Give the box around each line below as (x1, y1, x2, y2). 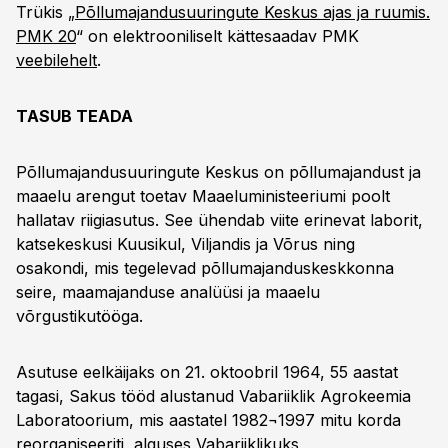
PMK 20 (16, 26, 76, 46)
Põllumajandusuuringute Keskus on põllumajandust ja (16, 162, 421, 182)
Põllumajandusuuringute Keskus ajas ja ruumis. (75, 2, 430, 22)
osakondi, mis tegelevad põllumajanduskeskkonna (16, 258, 394, 278)
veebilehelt (16, 50, 97, 70)
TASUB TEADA (16, 106, 133, 126)
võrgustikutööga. (16, 306, 143, 326)
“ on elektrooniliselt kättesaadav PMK (76, 26, 359, 46)
